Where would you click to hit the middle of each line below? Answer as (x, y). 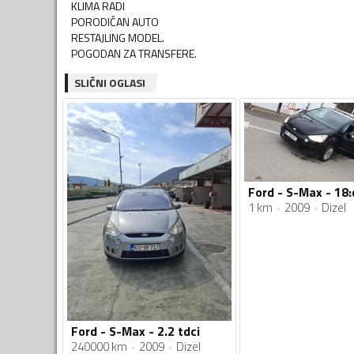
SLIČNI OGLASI (110, 82)
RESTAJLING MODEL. (118, 37)
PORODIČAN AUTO (115, 21)
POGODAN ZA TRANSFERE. (134, 53)
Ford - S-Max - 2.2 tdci (136, 331)
